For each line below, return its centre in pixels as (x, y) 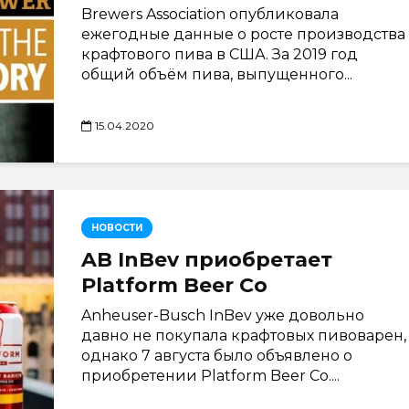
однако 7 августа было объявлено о (217, 356)
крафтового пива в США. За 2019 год (220, 54)
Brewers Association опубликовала (210, 14)
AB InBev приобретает (207, 260)
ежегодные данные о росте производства (243, 34)
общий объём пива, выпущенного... (217, 74)
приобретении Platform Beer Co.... (210, 376)
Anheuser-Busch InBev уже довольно (223, 315)
